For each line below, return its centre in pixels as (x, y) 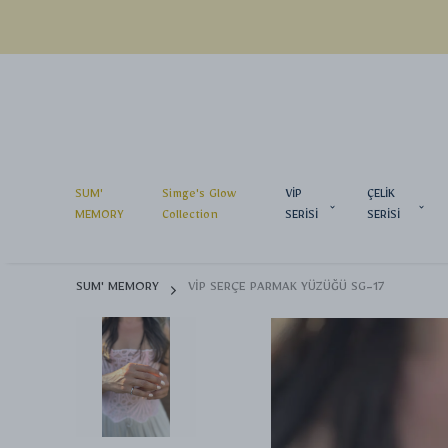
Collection (189, 217)
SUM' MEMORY (117, 290)
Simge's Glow (198, 196)
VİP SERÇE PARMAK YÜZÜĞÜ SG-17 (286, 290)
